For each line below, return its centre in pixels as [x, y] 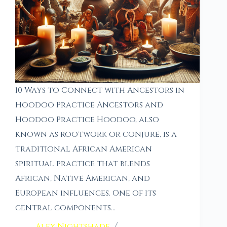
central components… [65, 207]
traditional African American [84, 149]
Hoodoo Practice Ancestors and [89, 105]
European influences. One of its [86, 193]
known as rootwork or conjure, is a [96, 134]
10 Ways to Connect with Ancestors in [100, 90]
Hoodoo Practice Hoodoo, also [87, 119]
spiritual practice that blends [83, 163]
